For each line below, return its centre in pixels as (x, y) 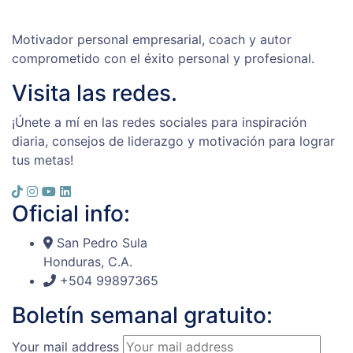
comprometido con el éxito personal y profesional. (163, 59)
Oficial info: (71, 214)
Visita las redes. (95, 93)
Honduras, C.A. (88, 262)
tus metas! (43, 160)
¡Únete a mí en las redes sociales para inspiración (159, 123)
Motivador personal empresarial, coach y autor (152, 40)
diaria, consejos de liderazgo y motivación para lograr (173, 141)
